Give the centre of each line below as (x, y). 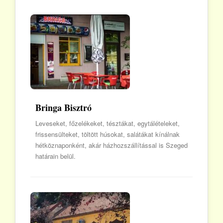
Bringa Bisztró (63, 108)
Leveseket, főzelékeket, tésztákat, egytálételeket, (108, 123)
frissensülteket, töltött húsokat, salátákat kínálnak (108, 134)
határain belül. (56, 156)
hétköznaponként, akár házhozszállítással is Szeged (111, 145)
